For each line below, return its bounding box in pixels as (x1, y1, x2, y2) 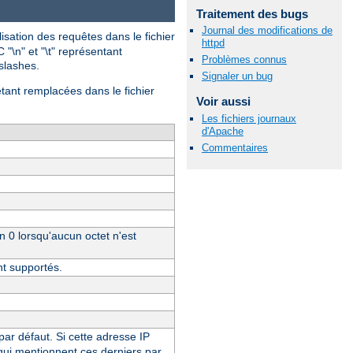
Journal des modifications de (202, 24, 333, 37)
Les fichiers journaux (202, 112, 296, 124)
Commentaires (202, 141, 268, 154)
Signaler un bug (202, 70, 273, 83)
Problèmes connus (202, 54, 287, 66)
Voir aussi (195, 95, 251, 109)
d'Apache (202, 124, 243, 137)
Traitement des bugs (195, 6, 308, 20)
